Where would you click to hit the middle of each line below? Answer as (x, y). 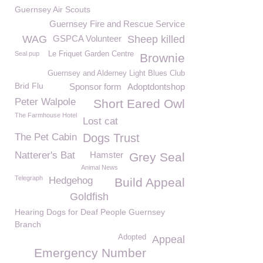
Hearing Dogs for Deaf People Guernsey (90, 212)
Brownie (162, 58)
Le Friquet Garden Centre (91, 54)
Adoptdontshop (156, 87)
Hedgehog (71, 181)
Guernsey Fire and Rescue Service (117, 24)
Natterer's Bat (45, 155)
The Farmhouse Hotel (46, 115)
